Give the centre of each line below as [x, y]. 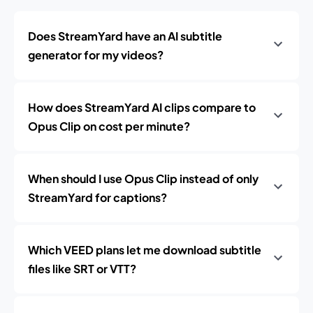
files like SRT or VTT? [82, 269]
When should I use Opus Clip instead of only [143, 179]
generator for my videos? [96, 55]
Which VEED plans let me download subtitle [145, 250]
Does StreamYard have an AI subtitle [125, 36]
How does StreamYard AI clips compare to [142, 107]
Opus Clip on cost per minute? [109, 126]
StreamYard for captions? [97, 197]
